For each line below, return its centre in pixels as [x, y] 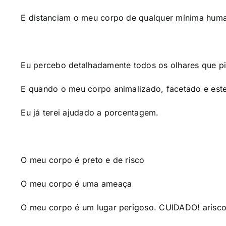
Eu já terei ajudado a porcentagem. [90, 112]
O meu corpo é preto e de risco [83, 160]
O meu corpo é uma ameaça [76, 184]
